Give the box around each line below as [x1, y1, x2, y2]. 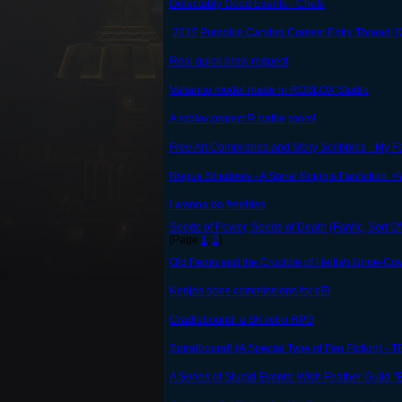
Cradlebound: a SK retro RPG [170, 313, 314, 327]
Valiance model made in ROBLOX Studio [170, 83, 369, 97]
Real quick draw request [170, 55, 288, 68]
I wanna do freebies [170, 198, 266, 212]
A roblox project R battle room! [170, 112, 316, 126]
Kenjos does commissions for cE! [170, 284, 330, 298]
